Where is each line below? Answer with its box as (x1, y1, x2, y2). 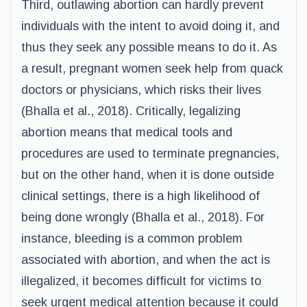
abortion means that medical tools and (21, 125, 232, 139)
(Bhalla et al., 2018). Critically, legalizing (21, 104, 241, 118)
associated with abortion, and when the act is (21, 253, 270, 267)
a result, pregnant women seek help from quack (21, 62, 283, 75)
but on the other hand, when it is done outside (21, 168, 274, 182)
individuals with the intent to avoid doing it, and (21, 19, 280, 33)
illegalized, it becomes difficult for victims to (21, 274, 261, 288)
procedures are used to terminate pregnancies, (21, 147, 279, 160)
